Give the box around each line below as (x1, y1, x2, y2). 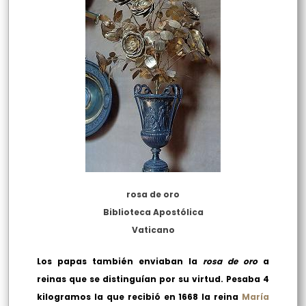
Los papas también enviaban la (37, 255, 203, 268)
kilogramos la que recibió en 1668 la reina (37, 291, 242, 303)
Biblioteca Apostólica (102, 206, 204, 219)
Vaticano (131, 224, 175, 236)
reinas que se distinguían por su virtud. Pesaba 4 (37, 273, 269, 286)
